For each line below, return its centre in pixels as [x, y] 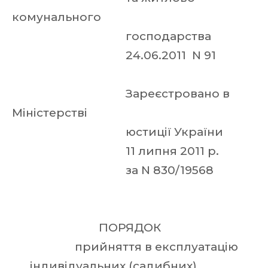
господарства [113, 36]
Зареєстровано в [121, 94]
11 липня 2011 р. [117, 151]
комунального [58, 17]
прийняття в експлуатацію [127, 247]
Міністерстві [51, 113]
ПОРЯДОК [88, 228]
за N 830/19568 [114, 170]
